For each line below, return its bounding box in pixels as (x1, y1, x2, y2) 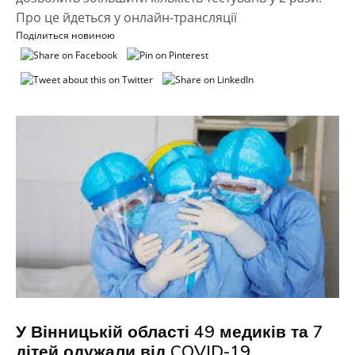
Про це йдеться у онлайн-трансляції (16, 9, 237, 27)
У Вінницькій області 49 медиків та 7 (16, 320, 323, 342)
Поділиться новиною (16, 29, 115, 43)
